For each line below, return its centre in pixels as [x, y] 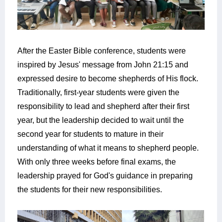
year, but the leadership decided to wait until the [101, 120]
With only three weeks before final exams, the [97, 162]
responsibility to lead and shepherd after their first [103, 107]
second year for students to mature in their [90, 134]
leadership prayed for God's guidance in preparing [105, 176]
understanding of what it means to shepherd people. [108, 148]
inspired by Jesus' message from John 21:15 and [103, 65]
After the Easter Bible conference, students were [102, 51]
